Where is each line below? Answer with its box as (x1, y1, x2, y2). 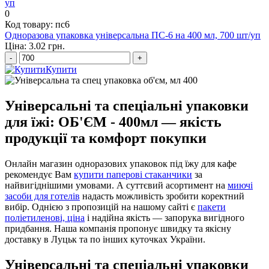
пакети (198, 201, 226, 212)
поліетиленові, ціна (5, 212, 85, 223)
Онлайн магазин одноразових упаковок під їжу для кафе (5, 158, 237, 169)
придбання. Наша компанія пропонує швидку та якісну (5, 223, 231, 234)
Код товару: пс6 (5, 19, 70, 29)
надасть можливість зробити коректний (80, 190, 244, 201)
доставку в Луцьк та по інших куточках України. (5, 234, 205, 244)
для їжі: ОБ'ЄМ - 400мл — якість (5, 113, 222, 130)
